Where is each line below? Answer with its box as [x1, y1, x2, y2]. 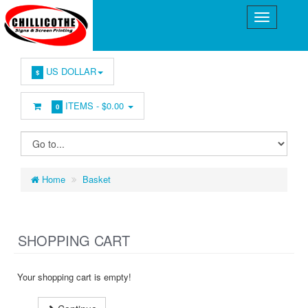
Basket [82, 173, 111, 186]
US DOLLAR [43, 65, 96, 78]
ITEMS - [63, 99, 102, 112]
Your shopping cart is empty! [17, 270, 131, 283]
